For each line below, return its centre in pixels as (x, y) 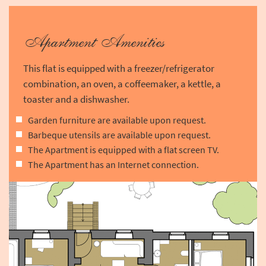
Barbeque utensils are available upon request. (119, 135)
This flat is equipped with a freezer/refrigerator (119, 69)
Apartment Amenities (94, 42)
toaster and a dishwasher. (76, 99)
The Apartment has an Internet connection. (113, 165)
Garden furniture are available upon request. (117, 120)
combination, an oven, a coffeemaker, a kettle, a (122, 84)
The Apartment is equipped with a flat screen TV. (123, 150)
